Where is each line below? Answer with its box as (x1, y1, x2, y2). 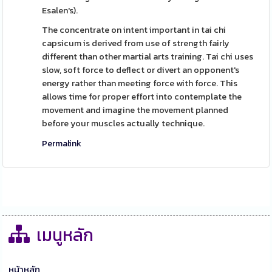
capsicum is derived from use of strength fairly (42, 36, 230, 50)
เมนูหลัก (36, 222, 93, 248)
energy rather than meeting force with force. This (42, 76, 238, 90)
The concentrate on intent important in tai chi (42, 23, 226, 36)
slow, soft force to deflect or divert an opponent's (42, 63, 240, 76)
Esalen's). (42, 4, 78, 17)
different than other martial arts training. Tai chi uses (42, 50, 254, 63)
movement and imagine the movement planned (42, 103, 229, 117)
